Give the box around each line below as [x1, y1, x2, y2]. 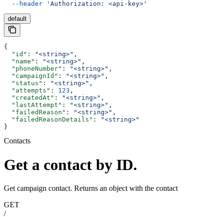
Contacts [4, 137, 31, 145]
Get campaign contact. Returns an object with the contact [4, 184, 178, 193]
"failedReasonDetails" [4, 116, 93, 124]
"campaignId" [4, 72, 58, 80]
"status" [4, 79, 43, 87]
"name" [4, 58, 35, 65]
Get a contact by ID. [4, 155, 137, 173]
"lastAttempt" [4, 101, 62, 109]
